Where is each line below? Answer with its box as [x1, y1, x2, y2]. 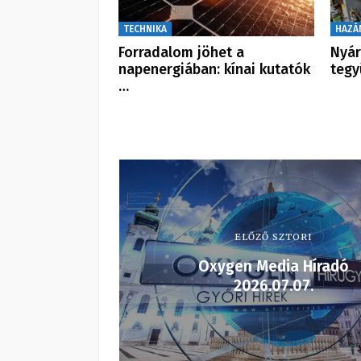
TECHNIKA [123, 23, 167, 35]
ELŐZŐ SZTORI [234, 231, 313, 243]
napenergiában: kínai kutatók [118, 60, 310, 79]
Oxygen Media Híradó [198, 257, 349, 276]
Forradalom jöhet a [118, 44, 244, 62]
